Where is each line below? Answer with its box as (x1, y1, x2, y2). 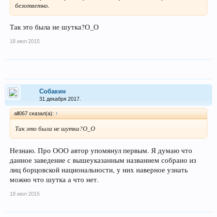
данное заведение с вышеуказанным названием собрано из (10, 155, 196, 165)
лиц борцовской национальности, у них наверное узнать (10, 165, 188, 174)
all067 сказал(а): (14, 110, 55, 117)
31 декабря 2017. (39, 96, 81, 102)
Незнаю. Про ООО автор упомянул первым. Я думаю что (10, 145, 192, 155)
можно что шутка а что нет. (10, 174, 99, 184)
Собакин (39, 88, 66, 95)
